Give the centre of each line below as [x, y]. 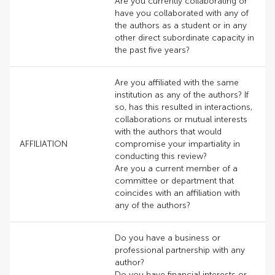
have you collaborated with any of [182, 13]
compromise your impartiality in [177, 144]
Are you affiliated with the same [177, 83]
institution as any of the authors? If [182, 95]
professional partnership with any [180, 250]
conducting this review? [161, 156]
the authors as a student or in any [181, 25]
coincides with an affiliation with [177, 193]
